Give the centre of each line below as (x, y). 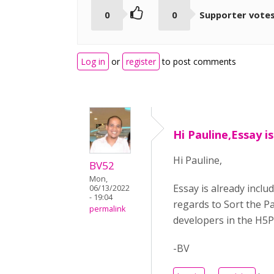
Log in (93, 62)
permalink (107, 209)
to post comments (198, 62)
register (141, 62)
